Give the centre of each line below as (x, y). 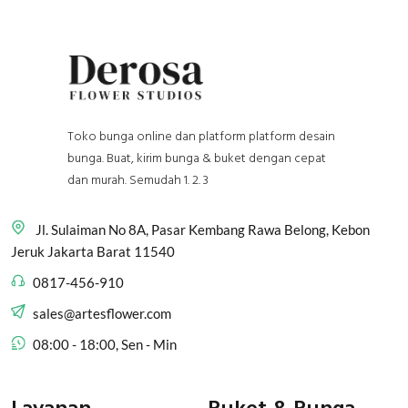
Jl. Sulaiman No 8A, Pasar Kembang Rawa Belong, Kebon (203, 229)
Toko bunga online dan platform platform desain (201, 136)
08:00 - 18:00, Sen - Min (105, 344)
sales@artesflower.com (102, 313)
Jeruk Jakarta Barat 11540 (93, 251)
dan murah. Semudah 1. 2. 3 (138, 179)
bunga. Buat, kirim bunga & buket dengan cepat (197, 158)
